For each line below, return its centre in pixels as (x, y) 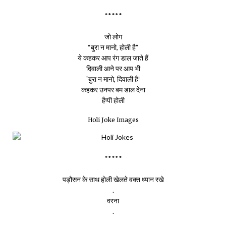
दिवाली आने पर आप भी (113, 68)
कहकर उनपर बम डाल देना (113, 90)
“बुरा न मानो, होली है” (113, 47)
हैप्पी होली (113, 100)
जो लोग (113, 37)
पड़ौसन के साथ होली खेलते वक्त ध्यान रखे (113, 179)
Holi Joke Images (113, 120)
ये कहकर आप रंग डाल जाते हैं (113, 58)
